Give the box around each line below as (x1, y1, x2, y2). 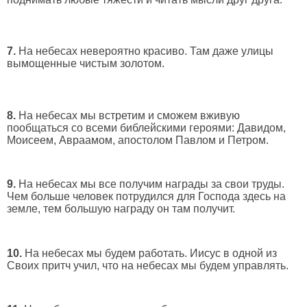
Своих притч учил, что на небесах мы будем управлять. (7, 259, 288, 271)
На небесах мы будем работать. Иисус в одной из (22, 247, 277, 259)
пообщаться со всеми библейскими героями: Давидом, (7, 121, 286, 134)
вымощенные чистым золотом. (7, 58, 164, 70)
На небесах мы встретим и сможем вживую (16, 109, 240, 121)
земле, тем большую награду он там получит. (7, 203, 235, 215)
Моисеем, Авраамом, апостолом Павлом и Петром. (7, 134, 269, 146)
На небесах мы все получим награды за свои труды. (16, 178, 284, 191)
